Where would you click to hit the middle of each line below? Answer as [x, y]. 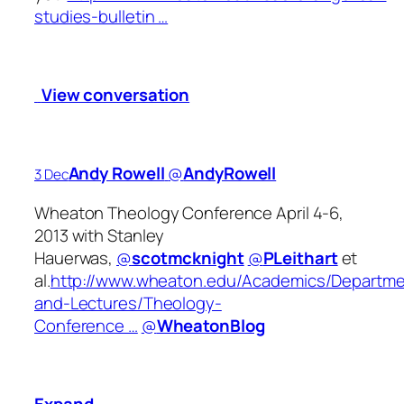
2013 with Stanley [100, 235]
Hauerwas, [76, 257]
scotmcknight [188, 257]
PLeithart [300, 257]
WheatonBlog [211, 325]
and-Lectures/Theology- [128, 303]
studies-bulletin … [101, 17]
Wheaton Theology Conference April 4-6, [189, 212]
